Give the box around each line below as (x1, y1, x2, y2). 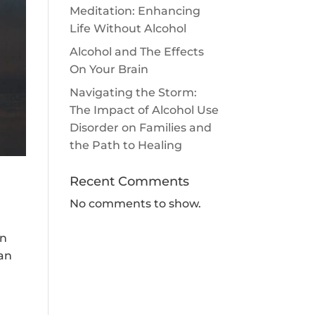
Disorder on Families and (69, 121, 212, 134)
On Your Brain (69, 63, 148, 76)
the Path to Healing (69, 139, 182, 152)
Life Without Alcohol (69, 22, 186, 35)
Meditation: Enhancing (69, 4, 200, 18)
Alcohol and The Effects (69, 45, 204, 58)
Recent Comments (69, 174, 189, 189)
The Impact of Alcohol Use (69, 103, 219, 117)
